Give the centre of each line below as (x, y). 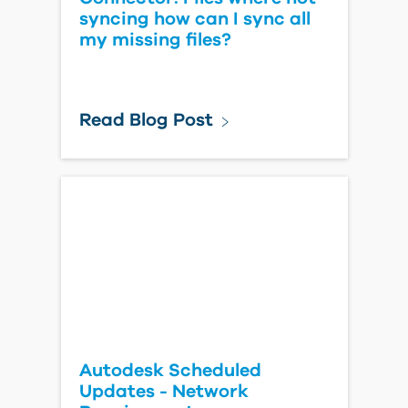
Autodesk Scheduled (170, 371)
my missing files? (155, 40)
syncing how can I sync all (194, 19)
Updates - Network (163, 392)
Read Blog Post (146, 120)
